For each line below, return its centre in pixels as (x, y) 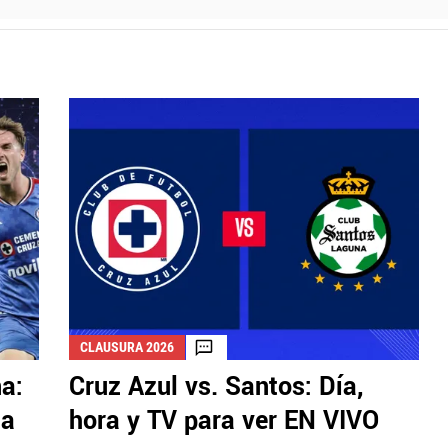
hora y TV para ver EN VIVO (224, 421)
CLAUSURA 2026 (127, 347)
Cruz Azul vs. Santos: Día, (216, 387)
